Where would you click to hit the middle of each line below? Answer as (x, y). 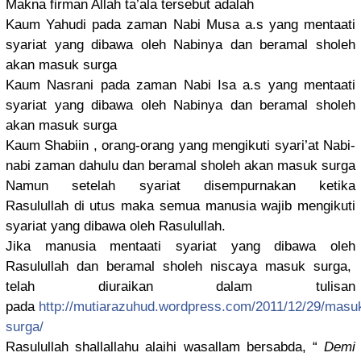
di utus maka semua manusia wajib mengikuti (212, 206)
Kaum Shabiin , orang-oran (87, 146)
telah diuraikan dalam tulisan (180, 287)
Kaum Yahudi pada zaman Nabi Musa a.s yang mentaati (180, 25)
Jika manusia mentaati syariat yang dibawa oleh (180, 247)
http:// (56, 307)
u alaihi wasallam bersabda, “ (228, 347)
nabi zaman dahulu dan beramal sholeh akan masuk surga (180, 166)
